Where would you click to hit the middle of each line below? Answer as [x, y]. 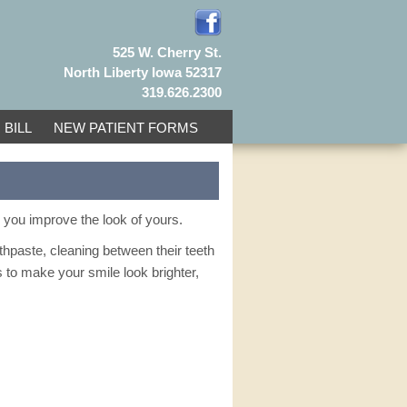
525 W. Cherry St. [167, 52]
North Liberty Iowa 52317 [143, 72]
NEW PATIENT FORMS [125, 128]
